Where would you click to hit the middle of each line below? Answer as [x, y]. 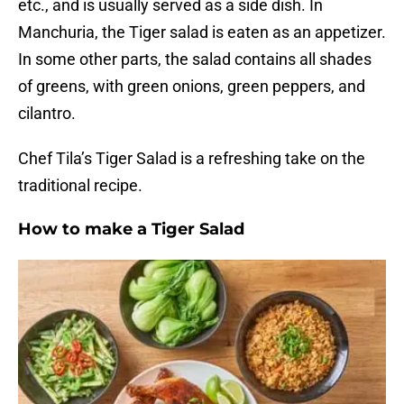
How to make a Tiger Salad [131, 230]
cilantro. [47, 114]
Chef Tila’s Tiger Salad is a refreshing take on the [192, 159]
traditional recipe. [80, 186]
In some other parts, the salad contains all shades [195, 60]
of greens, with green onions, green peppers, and [192, 87]
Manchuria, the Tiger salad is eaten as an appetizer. [202, 32]
